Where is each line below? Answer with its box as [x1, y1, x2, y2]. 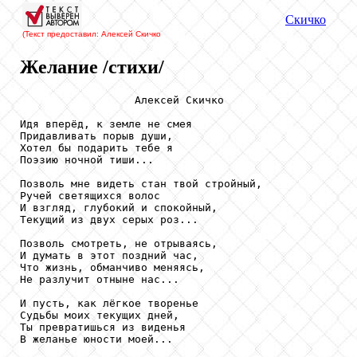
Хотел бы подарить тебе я [20, 141, 173, 154]
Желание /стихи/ [20, 56, 164, 77]
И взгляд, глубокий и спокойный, [20, 201, 218, 214]
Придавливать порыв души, [20, 129, 173, 142]
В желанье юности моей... [20, 332, 173, 345]
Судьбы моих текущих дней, [20, 308, 179, 321]
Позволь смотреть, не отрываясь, [20, 237, 218, 249]
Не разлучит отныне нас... [20, 273, 179, 285]
